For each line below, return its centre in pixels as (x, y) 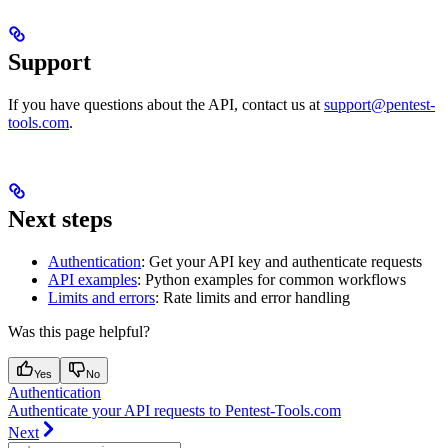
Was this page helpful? (79, 332)
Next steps (60, 219)
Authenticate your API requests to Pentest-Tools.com (174, 411)
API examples (92, 280)
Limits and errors (101, 298)
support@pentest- (379, 105)
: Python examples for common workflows (271, 280)
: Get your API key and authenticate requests (281, 262)
